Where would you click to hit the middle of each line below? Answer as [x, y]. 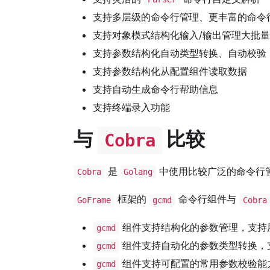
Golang [138, 172]
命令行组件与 [207, 199]
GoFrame [94, 200]
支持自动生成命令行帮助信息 [155, 89]
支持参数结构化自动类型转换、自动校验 [180, 53]
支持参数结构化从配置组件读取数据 [170, 71]
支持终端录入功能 [131, 108]
